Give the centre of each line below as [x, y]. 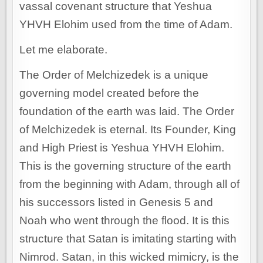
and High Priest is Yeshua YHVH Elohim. [122, 148]
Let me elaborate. [64, 50]
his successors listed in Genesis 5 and [117, 203]
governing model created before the [109, 93]
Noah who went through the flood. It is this [125, 221]
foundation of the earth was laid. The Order [127, 112]
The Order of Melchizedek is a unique [114, 75]
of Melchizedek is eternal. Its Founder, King [128, 130]
